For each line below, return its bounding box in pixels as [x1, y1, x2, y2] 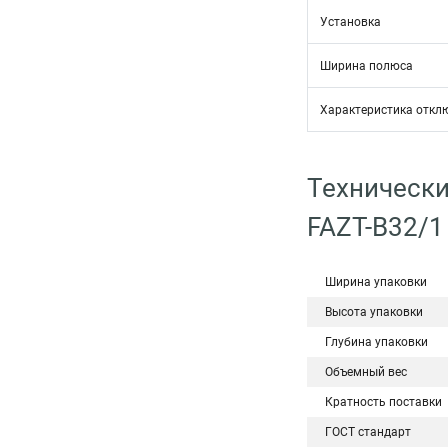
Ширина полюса [320, 59, 413, 73]
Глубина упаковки [325, 335, 428, 349]
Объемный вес [325, 365, 407, 379]
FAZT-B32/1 [307, 212, 444, 242]
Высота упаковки [325, 305, 423, 319]
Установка [320, 15, 381, 29]
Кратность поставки [325, 395, 442, 409]
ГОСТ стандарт [325, 425, 411, 439]
